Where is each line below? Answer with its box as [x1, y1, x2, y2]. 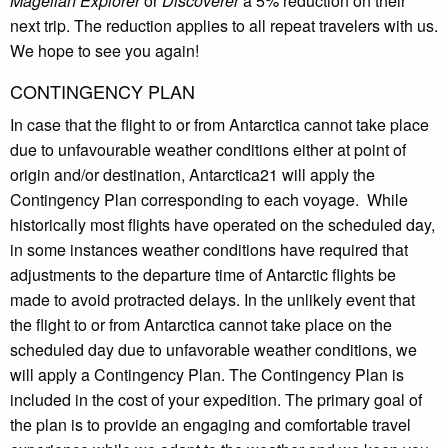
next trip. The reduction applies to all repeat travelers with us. [10, 13, 438, 37]
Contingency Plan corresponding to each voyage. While [10, 187, 408, 211]
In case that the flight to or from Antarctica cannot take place [10, 112, 429, 136]
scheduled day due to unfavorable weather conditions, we [10, 337, 417, 361]
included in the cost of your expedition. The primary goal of [10, 387, 422, 411]
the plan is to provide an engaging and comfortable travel [10, 412, 411, 436]
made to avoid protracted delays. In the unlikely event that [10, 287, 415, 311]
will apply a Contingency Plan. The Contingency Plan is [10, 362, 404, 386]
